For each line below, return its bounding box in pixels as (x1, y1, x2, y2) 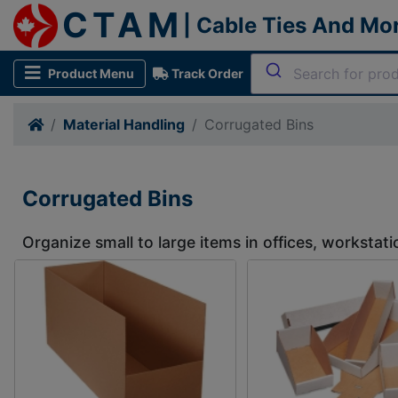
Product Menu (48, 65, 134, 81)
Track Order (169, 66, 243, 81)
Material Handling (63, 115, 185, 133)
